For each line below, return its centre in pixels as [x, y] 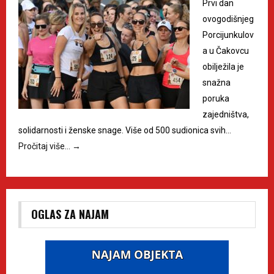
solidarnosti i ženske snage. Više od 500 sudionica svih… [125, 131]
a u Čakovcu [226, 51]
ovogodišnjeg [228, 19]
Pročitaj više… [45, 146]
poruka [216, 99]
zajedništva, [226, 115]
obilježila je [223, 67]
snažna [217, 83]
